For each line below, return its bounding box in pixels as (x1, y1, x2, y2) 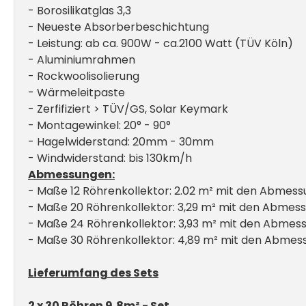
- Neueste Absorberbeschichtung (28, 18, 209, 35)
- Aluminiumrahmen (28, 51, 135, 68)
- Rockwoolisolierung (28, 68, 139, 84)
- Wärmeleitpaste (28, 84, 125, 100)
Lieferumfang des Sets (28, 264, 158, 281)
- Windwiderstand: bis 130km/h (28, 150, 192, 166)
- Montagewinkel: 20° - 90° (28, 117, 171, 133)
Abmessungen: (28, 166, 115, 182)
